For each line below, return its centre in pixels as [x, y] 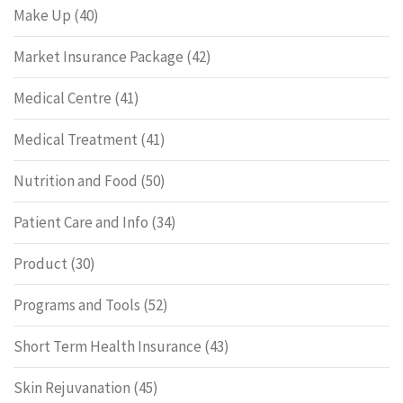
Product [40, 263]
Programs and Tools [77, 304]
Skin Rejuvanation [72, 387]
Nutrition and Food [76, 180]
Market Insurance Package [99, 56]
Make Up [42, 15]
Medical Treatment [76, 139]
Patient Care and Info [81, 222]
